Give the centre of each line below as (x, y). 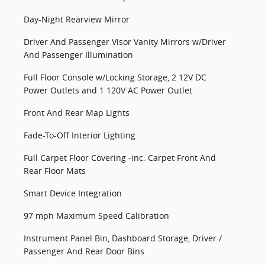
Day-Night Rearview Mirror (77, 19)
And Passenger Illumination (78, 55)
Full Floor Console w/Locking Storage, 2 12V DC (115, 77)
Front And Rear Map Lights (77, 113)
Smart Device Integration (73, 193)
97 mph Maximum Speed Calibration (96, 216)
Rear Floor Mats (55, 171)
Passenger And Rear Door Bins (84, 251)
